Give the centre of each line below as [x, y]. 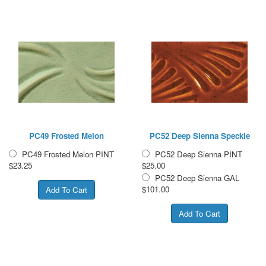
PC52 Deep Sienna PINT [199, 154]
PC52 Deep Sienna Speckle [199, 135]
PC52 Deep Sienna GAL [197, 178]
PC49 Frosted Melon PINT [68, 154]
